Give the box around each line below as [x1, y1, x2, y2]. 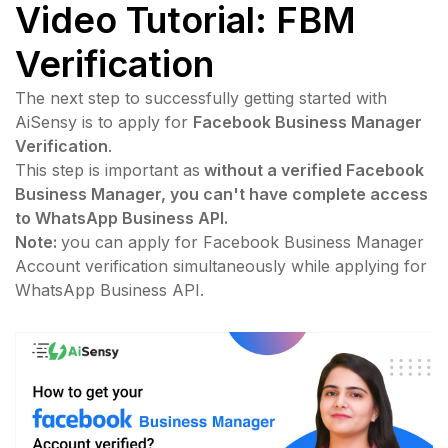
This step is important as [15, 160, 200, 181]
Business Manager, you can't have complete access [15, 184, 428, 205]
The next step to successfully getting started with [15, 88, 387, 109]
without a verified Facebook [200, 160, 424, 181]
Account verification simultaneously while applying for [15, 256, 427, 277]
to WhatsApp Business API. [15, 208, 228, 229]
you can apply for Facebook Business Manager [61, 232, 424, 253]
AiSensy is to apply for [15, 112, 193, 133]
